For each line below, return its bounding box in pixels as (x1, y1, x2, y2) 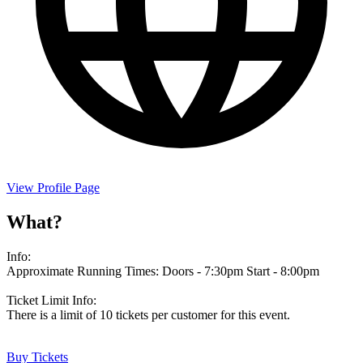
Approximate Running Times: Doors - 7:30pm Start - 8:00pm (6, 263, 319, 278)
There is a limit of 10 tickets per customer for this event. (6, 307, 290, 322)
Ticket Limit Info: (6, 293, 96, 307)
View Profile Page (6, 180, 100, 194)
